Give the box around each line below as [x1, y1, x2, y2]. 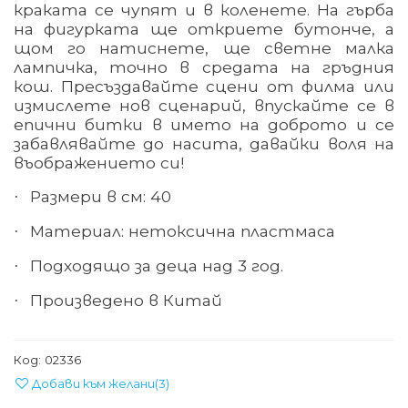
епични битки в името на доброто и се [14, 115, 394, 135]
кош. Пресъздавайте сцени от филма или [14, 76, 394, 97]
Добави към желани [32, 376, 155, 392]
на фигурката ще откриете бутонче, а [14, 19, 394, 39]
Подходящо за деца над [30, 256, 233, 276]
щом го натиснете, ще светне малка [14, 38, 394, 58]
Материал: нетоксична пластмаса [30, 221, 335, 241]
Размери [30, 187, 102, 207]
